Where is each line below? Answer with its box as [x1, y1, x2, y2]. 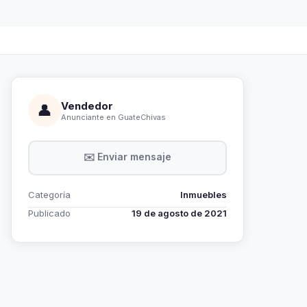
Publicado [28, 208, 71, 219]
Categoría [28, 189, 71, 200]
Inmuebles [180, 189, 227, 200]
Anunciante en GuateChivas [61, 112, 166, 122]
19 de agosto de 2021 [132, 208, 227, 219]
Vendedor [61, 99, 113, 112]
